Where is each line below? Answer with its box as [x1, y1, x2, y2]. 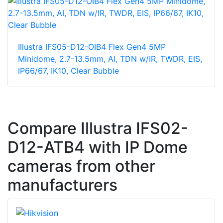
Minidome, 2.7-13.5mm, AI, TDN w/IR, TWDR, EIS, [18, 54, 202, 64]
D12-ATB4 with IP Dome [7, 137, 188, 157]
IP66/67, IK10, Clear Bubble [18, 66, 119, 76]
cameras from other [7, 156, 155, 176]
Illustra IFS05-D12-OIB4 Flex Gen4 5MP [18, 42, 166, 52]
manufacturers [7, 175, 117, 195]
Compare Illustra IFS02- [7, 118, 188, 138]
